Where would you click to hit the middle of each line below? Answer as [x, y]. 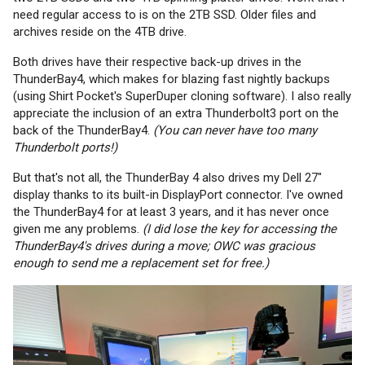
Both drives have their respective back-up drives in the [157, 62]
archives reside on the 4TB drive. [100, 31]
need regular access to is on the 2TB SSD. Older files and [165, 14]
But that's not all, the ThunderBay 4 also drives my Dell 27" [167, 177]
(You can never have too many [233, 130]
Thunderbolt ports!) [65, 147]
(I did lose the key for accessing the [238, 229]
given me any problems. [76, 229]
